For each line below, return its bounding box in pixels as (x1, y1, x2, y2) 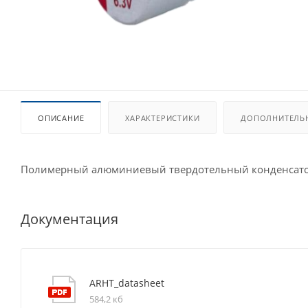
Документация (21, 209, 118, 228)
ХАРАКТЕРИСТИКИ (125, 113, 200, 123)
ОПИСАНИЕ (38, 113, 85, 123)
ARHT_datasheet (89, 276, 164, 289)
